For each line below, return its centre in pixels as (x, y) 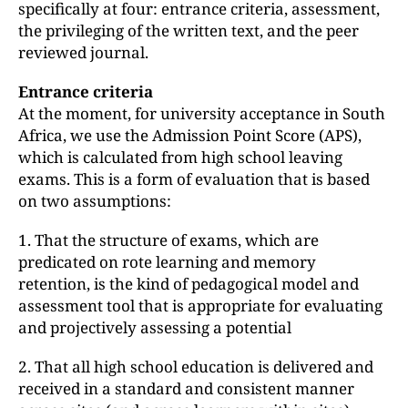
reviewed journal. (83, 52)
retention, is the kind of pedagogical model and (189, 284)
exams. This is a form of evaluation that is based (194, 179)
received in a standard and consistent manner (186, 388)
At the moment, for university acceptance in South (202, 113)
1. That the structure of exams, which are (168, 240)
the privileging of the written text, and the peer (189, 31)
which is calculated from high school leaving (180, 157)
